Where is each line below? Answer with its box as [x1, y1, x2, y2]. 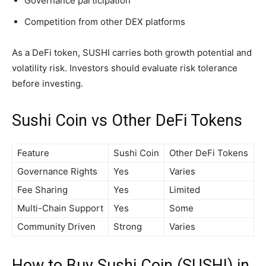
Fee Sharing [17, 184, 68, 196]
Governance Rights [17, 166, 97, 178]
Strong [113, 221, 142, 233]
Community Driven [17, 221, 96, 233]
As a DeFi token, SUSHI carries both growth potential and [12, 47, 252, 59]
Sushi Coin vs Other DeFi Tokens [12, 111, 242, 131]
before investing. [12, 78, 83, 90]
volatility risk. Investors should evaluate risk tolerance [12, 62, 237, 74]
